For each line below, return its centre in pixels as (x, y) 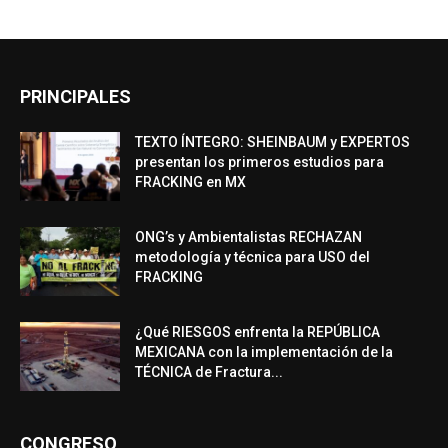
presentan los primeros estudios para (259, 162)
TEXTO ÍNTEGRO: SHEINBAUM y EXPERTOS (272, 142)
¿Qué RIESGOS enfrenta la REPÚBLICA (257, 332)
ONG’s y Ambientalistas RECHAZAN (248, 237)
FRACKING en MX (190, 182)
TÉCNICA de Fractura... (209, 372)
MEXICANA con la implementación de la (264, 352)
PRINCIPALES (75, 97)
